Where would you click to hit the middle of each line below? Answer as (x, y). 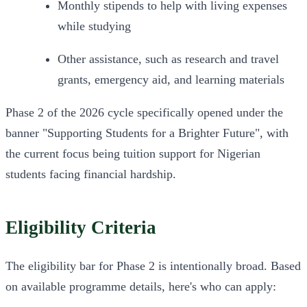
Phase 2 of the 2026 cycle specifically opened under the (144, 113)
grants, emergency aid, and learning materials (171, 80)
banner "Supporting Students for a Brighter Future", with (147, 133)
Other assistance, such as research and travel (168, 59)
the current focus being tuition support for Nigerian (133, 154)
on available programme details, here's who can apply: (141, 286)
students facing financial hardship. (91, 174)
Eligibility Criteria (81, 227)
